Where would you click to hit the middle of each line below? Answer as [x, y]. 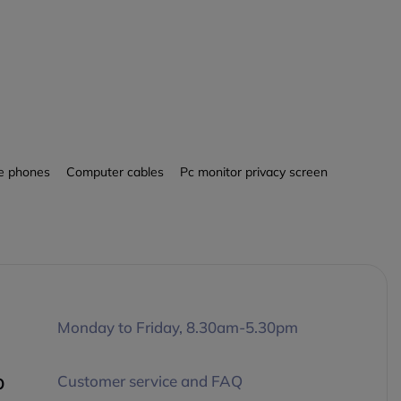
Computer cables [115, 172]
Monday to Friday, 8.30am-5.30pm [177, 328]
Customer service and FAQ [149, 381]
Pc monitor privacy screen [253, 172]
